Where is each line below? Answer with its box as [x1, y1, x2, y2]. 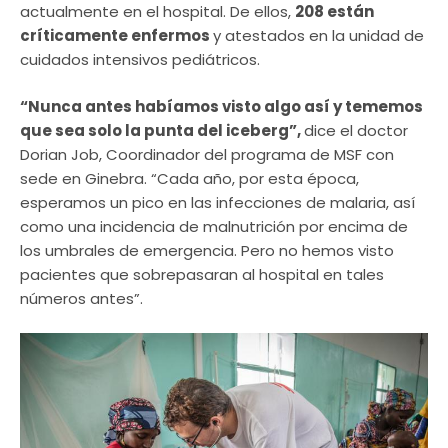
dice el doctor [304, 119, 408, 141]
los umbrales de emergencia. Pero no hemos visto [20, 239, 394, 261]
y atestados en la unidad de [213, 25, 424, 47]
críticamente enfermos [20, 25, 213, 47]
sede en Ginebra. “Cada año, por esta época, [20, 167, 359, 189]
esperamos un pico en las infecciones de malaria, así [20, 191, 415, 213]
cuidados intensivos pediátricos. [20, 49, 264, 71]
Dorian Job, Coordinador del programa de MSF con [20, 143, 394, 165]
